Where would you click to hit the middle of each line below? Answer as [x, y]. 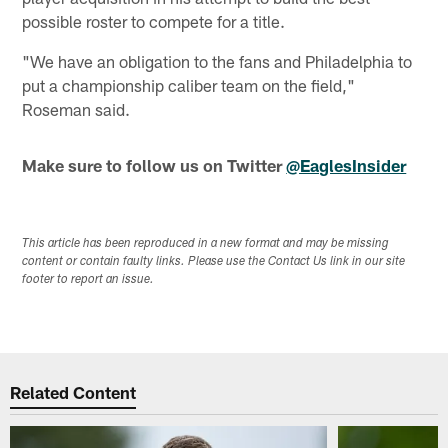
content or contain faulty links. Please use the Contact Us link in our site [214, 261]
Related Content [73, 392]
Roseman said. [76, 108]
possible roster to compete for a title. [154, 20]
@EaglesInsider [346, 164]
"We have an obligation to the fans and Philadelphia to [217, 60]
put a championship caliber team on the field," [189, 84]
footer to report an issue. [88, 279]
